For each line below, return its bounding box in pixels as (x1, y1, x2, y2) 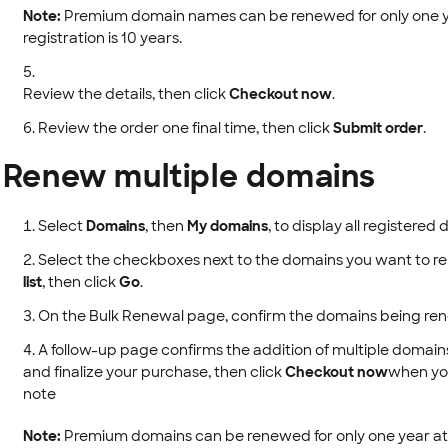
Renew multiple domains (2, 157, 376, 196)
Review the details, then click (22, 85, 229, 103)
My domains (186, 217, 268, 235)
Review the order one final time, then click (37, 119, 333, 137)
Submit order (332, 119, 423, 137)
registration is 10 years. (22, 29, 182, 47)
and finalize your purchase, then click (22, 363, 285, 381)
